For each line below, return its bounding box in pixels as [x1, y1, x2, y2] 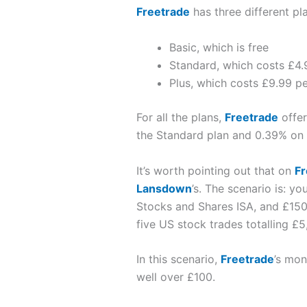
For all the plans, [136, 110, 225, 125]
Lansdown [136, 181, 192, 195]
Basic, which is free [169, 40, 269, 55]
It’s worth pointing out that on [136, 163, 295, 177]
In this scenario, [136, 252, 221, 267]
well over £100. [136, 270, 215, 284]
